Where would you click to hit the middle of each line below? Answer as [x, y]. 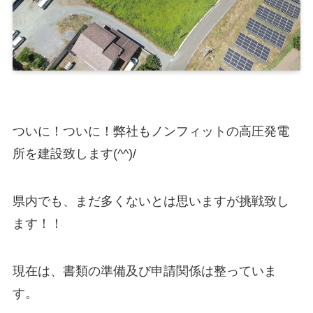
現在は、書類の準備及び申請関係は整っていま [144, 271]
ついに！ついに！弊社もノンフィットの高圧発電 [151, 132]
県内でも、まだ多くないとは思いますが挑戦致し [151, 202]
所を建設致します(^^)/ [74, 154]
